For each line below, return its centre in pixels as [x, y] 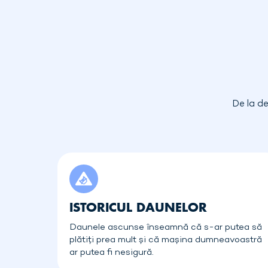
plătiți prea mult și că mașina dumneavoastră [166, 240]
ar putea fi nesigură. [112, 252]
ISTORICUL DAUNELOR [138, 207]
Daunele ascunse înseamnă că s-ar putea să [166, 227]
